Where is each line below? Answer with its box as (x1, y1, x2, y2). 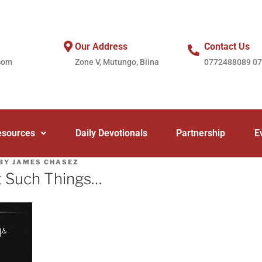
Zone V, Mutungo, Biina (75, 57, 160, 67)
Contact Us (204, 40, 250, 52)
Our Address (75, 40, 128, 52)
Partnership (176, 127, 226, 139)
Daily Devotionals (75, 127, 147, 139)
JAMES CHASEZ (12, 157, 79, 166)
